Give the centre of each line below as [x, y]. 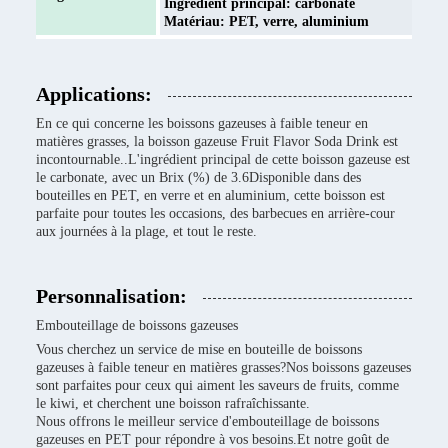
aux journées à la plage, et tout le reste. [146, 231]
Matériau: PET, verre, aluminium [266, 21]
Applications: [94, 94]
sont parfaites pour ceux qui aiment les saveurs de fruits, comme [217, 385]
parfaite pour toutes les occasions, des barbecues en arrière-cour [215, 213]
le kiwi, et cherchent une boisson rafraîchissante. [173, 403]
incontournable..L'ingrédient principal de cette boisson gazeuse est [223, 159]
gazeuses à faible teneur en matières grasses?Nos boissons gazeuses [223, 367]
